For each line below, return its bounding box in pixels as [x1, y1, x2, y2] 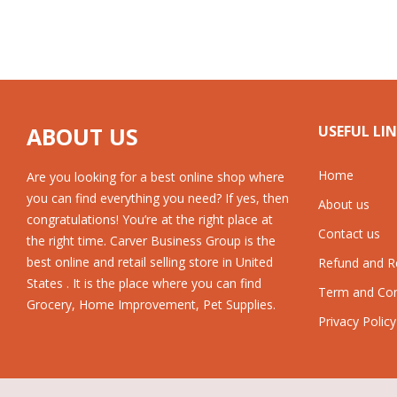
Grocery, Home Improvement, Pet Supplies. [27, 296, 276, 313]
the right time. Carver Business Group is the [27, 232, 276, 249]
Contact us [317, 225, 380, 242]
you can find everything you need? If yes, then [27, 190, 289, 206]
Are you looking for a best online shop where [27, 168, 284, 185]
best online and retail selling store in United [27, 253, 273, 270]
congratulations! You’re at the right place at [27, 211, 273, 228]
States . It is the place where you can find [27, 275, 261, 292]
